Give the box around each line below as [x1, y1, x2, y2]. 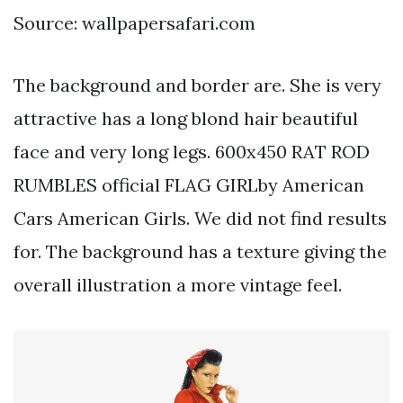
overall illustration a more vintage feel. [13, 273, 342, 296]
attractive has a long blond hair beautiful [13, 106, 358, 130]
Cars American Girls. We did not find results [13, 206, 387, 229]
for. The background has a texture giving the [13, 239, 387, 263]
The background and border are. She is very [13, 73, 381, 96]
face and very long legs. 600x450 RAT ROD [13, 139, 370, 163]
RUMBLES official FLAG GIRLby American [13, 173, 364, 196]
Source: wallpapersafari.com [13, 11, 255, 34]
